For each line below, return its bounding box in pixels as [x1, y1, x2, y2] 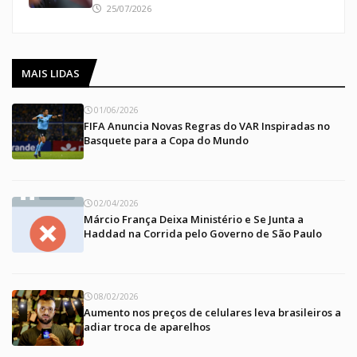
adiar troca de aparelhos [84, 319, 210, 334]
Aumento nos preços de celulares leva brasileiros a [84, 304, 341, 320]
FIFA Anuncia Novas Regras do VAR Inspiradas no [84, 118, 330, 133]
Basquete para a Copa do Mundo [84, 132, 249, 147]
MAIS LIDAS [22, 65, 80, 80]
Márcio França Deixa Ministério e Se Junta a [84, 211, 304, 226]
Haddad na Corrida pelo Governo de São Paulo [84, 226, 322, 241]
